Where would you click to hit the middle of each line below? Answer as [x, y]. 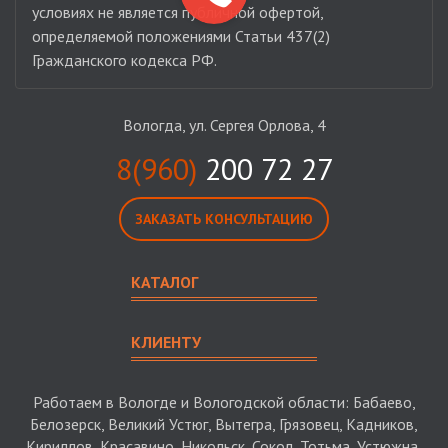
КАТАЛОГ [165, 282]
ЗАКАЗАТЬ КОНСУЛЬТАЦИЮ [224, 219]
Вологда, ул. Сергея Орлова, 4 [224, 125]
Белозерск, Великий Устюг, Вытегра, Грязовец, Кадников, [224, 424]
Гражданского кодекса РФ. [124, 60]
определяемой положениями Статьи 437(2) [181, 36]
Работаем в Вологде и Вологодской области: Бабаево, [224, 402]
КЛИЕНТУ [166, 342]
